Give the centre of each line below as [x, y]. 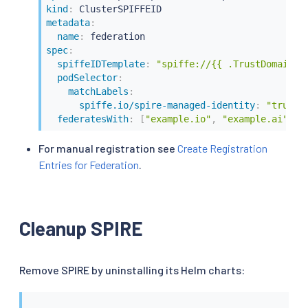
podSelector [87, 78]
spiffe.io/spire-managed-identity [167, 106]
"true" [282, 106]
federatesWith [92, 119]
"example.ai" [255, 119]
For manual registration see [108, 148]
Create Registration [222, 148]
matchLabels [98, 92]
